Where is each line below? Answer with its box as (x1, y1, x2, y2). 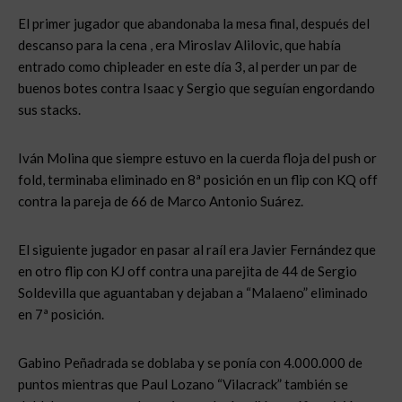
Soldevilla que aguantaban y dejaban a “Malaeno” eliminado (18, 284, 368, 301)
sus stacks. (18, 101, 81, 118)
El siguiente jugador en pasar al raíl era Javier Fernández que (18, 241, 376, 258)
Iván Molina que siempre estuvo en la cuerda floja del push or (18, 150, 377, 166)
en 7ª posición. (18, 306, 104, 322)
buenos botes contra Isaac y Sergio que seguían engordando (18, 80, 375, 96)
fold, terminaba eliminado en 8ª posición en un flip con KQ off (18, 171, 378, 188)
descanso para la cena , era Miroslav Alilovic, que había (18, 37, 341, 53)
